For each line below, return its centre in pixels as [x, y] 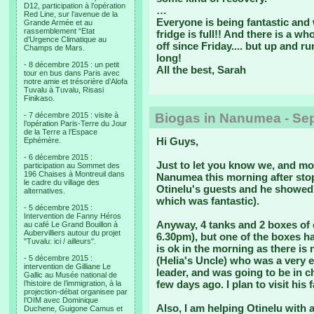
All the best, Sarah [201, 70]
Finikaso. [39, 98]
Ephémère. [42, 140]
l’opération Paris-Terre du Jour [75, 123]
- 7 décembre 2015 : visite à [71, 115]
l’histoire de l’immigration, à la [73, 283]
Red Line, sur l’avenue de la [71, 14]
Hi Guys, [177, 141]
